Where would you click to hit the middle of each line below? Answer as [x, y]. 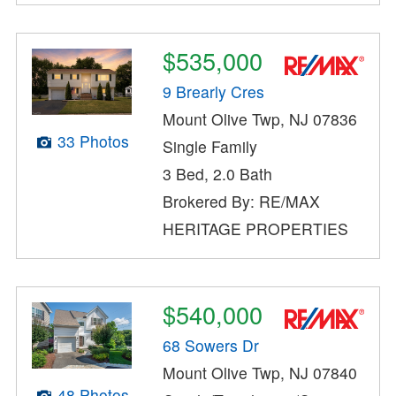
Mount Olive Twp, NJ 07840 [260, 372]
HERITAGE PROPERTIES [256, 228]
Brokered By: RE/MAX [242, 201]
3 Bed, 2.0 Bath [218, 173]
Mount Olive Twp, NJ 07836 [260, 118]
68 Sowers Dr [211, 345]
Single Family [210, 146]
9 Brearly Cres [214, 91]
